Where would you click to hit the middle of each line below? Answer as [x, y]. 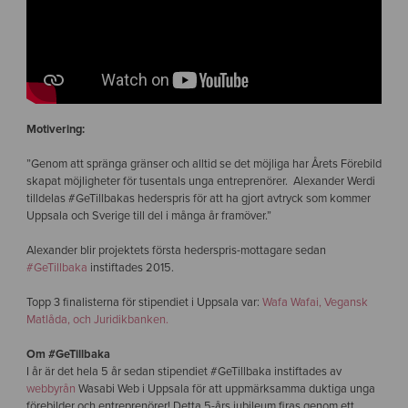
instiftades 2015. [130, 268]
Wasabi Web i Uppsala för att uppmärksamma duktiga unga [226, 389]
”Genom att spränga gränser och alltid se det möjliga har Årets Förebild [204, 163]
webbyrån [52, 389]
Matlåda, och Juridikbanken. [97, 320]
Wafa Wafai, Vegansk [315, 303]
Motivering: [55, 129]
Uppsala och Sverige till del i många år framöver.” [148, 215]
